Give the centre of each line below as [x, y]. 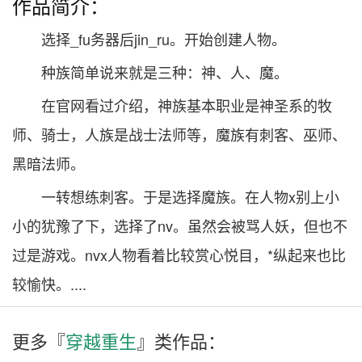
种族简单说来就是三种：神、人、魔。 [165, 72]
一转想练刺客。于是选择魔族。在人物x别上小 [190, 196]
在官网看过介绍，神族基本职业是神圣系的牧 [187, 105]
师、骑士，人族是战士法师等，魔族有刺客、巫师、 [179, 134]
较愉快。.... [49, 284]
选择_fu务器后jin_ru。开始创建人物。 [164, 39]
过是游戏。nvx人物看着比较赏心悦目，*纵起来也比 [179, 255]
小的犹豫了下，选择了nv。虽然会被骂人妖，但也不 [180, 225]
